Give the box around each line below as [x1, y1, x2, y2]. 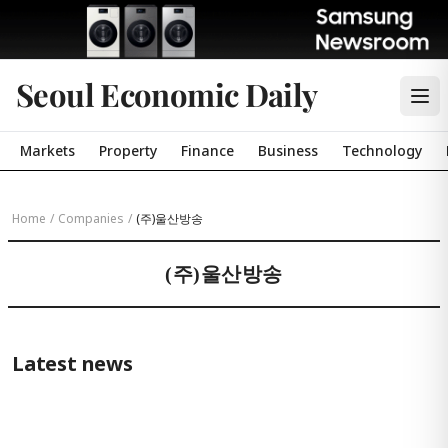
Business [258, 141, 318, 160]
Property [99, 141, 157, 160]
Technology [342, 141, 422, 160]
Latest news [12, 350, 133, 377]
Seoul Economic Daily [16, 73, 318, 115]
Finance [181, 141, 234, 160]
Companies [58, 210, 124, 227]
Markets [20, 141, 75, 160]
